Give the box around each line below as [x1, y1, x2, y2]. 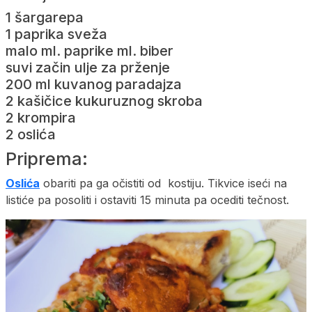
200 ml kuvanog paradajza [6, 75, 182, 93]
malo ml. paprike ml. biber [6, 42, 173, 59]
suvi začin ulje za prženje [6, 58, 170, 76]
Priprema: [6, 148, 88, 169]
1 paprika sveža [6, 25, 107, 42]
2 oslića [6, 125, 56, 143]
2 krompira [6, 109, 76, 126]
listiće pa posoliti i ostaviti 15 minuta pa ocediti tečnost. [6, 192, 292, 207]
